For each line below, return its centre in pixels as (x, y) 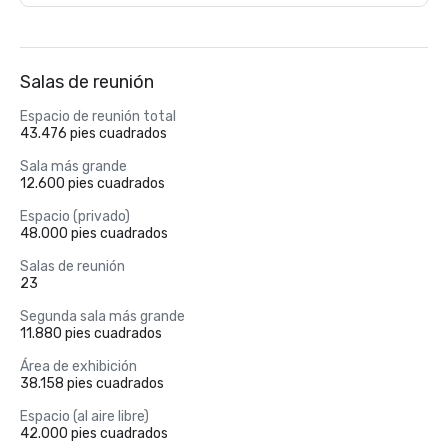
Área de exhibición (78, 366)
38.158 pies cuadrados (92, 383)
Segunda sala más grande (102, 316)
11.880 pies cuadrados (91, 333)
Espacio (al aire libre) (84, 416)
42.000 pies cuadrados (94, 433)
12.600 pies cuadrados (92, 183)
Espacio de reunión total (98, 116)
